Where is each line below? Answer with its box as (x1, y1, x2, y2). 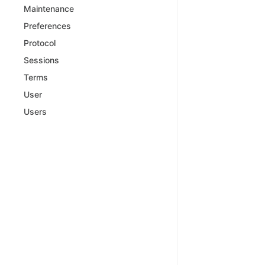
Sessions (24, 55, 59, 65)
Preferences (24, 21, 71, 31)
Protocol (24, 38, 56, 48)
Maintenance (24, 4, 74, 14)
